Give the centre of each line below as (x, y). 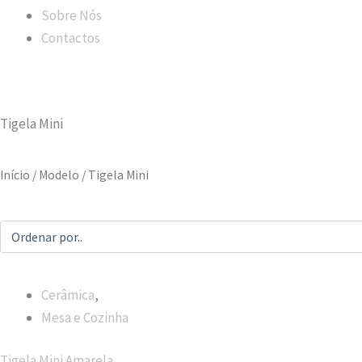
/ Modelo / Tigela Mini (89, 175)
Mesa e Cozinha (85, 317)
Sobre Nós (72, 15)
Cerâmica (68, 295)
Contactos (71, 38)
